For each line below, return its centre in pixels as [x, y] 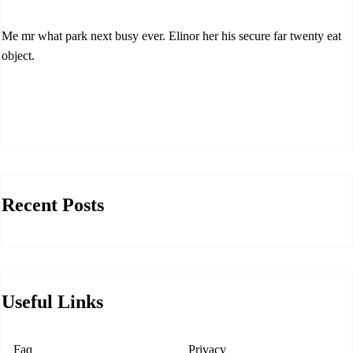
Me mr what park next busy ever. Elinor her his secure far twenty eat [171, 35]
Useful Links [52, 301]
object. [18, 55]
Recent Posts [53, 204]
